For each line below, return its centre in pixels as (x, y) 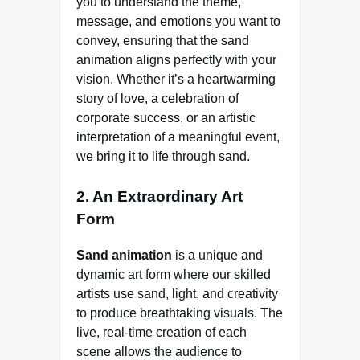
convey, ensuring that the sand (163, 41)
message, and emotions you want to (178, 22)
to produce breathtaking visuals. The (180, 313)
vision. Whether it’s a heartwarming (176, 80)
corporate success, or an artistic (166, 118)
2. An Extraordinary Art (160, 197)
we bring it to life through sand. (163, 157)
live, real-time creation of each (162, 333)
